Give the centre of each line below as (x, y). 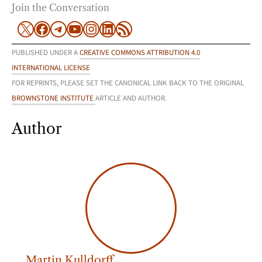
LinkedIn (130, 20)
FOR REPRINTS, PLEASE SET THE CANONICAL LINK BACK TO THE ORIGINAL (128, 83)
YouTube (96, 20)
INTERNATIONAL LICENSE (51, 68)
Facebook (67, 20)
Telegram (82, 20)
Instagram (116, 20)
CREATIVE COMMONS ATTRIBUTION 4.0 (140, 53)
